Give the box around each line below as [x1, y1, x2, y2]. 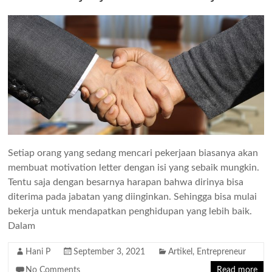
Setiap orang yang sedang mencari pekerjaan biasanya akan [8, 148, 259, 158]
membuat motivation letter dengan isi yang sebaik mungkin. [8, 162, 260, 172]
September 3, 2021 [73, 247, 146, 256]
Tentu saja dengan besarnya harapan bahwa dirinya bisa [8, 177, 244, 187]
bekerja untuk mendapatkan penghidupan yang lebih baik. [8, 206, 253, 216]
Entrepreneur [197, 247, 246, 256]
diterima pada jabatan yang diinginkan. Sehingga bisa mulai [8, 191, 257, 202]
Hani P [25, 247, 51, 256]
